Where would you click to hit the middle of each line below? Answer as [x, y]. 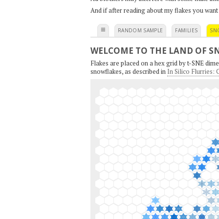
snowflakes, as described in [129, 71]
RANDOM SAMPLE [140, 30]
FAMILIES [186, 30]
